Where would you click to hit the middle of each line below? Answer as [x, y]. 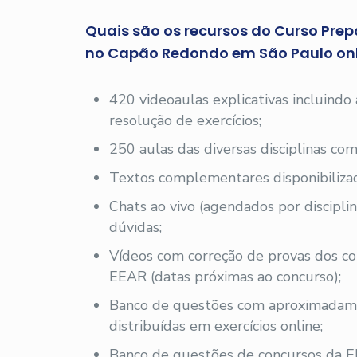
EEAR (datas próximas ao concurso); [226, 277]
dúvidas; [136, 227]
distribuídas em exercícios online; [216, 326]
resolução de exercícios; [186, 120]
